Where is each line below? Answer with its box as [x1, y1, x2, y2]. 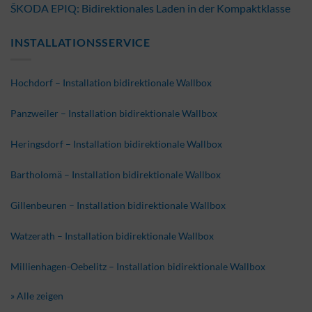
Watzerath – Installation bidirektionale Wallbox [10, 229, 214, 242]
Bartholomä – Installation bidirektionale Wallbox [10, 168, 221, 180]
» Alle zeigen [10, 289, 63, 302]
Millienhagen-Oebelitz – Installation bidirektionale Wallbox [10, 260, 265, 272]
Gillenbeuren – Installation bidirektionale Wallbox [10, 198, 226, 211]
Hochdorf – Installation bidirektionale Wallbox [10, 76, 212, 88]
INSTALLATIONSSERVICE [10, 36, 150, 49]
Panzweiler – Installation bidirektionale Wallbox [10, 107, 217, 119]
